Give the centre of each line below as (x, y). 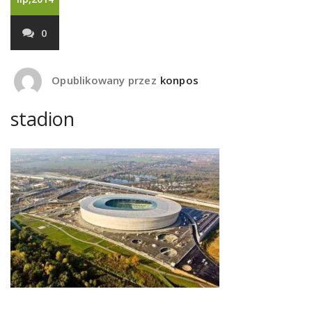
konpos (179, 80)
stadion (42, 119)
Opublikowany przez (103, 80)
